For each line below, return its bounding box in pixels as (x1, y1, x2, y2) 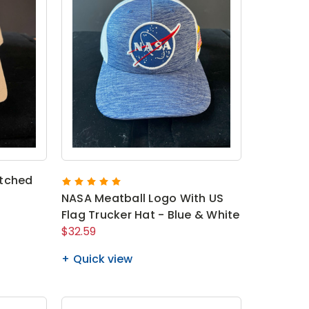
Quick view (72, 250, 132, 267)
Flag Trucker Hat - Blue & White (61, 206, 240, 223)
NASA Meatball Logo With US (61, 190, 224, 206)
